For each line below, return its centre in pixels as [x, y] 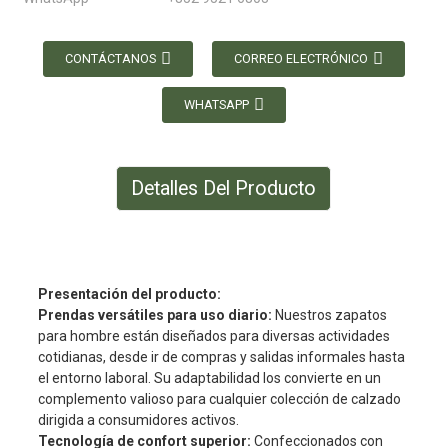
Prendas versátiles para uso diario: [154, 315]
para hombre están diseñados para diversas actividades [213, 336]
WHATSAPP [216, 104]
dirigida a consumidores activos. [138, 420]
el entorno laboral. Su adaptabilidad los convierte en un [209, 378]
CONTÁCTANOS [110, 58]
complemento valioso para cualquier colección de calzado [219, 399]
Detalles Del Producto [224, 188]
